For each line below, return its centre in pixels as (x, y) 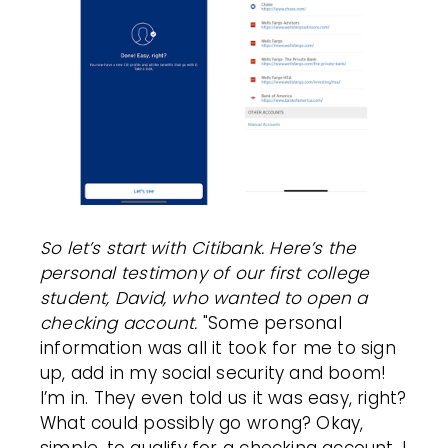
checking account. (119, 323)
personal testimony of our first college (205, 273)
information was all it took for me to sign (218, 348)
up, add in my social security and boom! (213, 373)
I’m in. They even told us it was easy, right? (223, 398)
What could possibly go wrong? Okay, (202, 423)
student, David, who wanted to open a (204, 298)
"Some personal (269, 323)
